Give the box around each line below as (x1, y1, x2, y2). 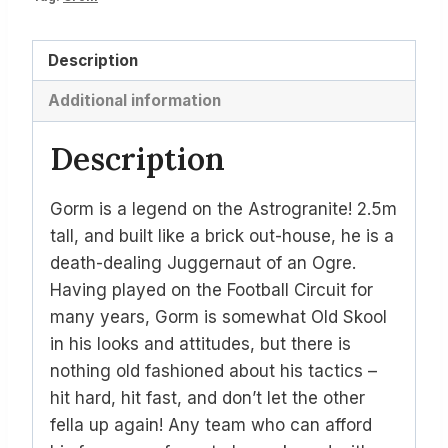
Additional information (48, 90, 222, 110)
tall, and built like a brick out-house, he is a (50, 225, 394, 246)
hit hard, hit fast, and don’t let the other (50, 387, 365, 408)
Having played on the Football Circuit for (50, 279, 373, 300)
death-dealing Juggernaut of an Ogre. (50, 252, 356, 273)
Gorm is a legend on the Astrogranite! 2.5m (50, 198, 397, 219)
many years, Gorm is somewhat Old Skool (50, 306, 387, 327)
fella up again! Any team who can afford (50, 414, 372, 435)
